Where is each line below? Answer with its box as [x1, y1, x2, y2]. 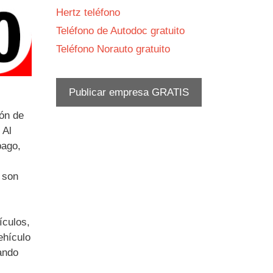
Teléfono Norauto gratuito [56, 43, 170, 55]
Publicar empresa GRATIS [69, 87, 189, 98]
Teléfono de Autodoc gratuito [56, 25, 185, 37]
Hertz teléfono [56, 7, 120, 18]
